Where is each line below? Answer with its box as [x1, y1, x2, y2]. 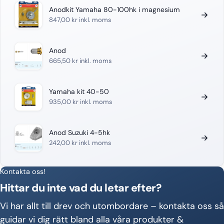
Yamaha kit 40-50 [49, 87, 109, 96]
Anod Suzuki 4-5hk [49, 128, 110, 137]
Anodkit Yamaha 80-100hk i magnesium [49, 5, 180, 14]
